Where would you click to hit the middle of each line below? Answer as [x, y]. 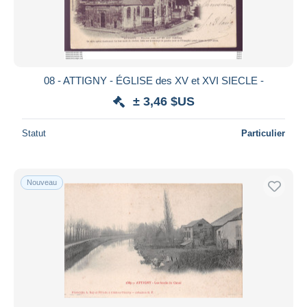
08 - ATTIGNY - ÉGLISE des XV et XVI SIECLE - [153, 80]
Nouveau [42, 182]
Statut [34, 133]
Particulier [263, 133]
